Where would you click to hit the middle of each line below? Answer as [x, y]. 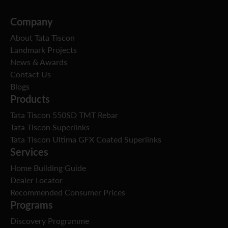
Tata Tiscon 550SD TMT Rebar [64, 115]
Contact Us [31, 75]
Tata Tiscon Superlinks [50, 127]
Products [30, 99]
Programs [32, 205]
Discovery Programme [50, 221]
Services [29, 152]
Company [32, 22]
